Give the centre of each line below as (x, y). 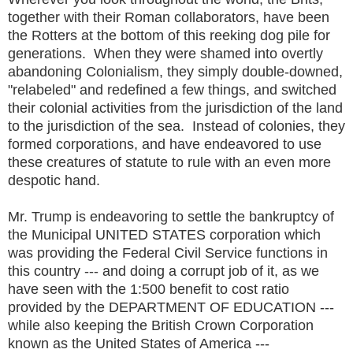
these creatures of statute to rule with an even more (169, 162)
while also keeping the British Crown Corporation (161, 325)
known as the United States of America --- (139, 343)
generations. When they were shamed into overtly (165, 53)
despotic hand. (56, 180)
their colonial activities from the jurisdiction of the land (175, 108)
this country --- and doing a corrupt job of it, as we (163, 271)
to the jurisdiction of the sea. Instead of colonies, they (176, 126)
